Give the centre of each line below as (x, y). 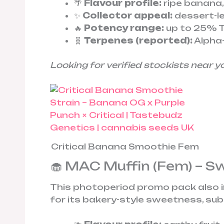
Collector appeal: (127, 15)
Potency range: (124, 28)
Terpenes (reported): (138, 40)
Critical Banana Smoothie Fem (125, 147)
